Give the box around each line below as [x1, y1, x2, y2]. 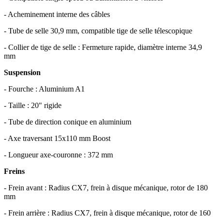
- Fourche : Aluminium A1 [4, 84, 85, 93]
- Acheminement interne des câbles [4, 10, 110, 18]
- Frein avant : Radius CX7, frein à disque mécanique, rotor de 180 [4, 183, 208, 192]
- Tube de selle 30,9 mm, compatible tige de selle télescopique [4, 26, 192, 35]
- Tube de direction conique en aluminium [4, 117, 131, 126]
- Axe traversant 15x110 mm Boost [4, 134, 110, 142]
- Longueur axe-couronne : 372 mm [4, 150, 113, 159]
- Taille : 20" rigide [4, 101, 62, 109]
